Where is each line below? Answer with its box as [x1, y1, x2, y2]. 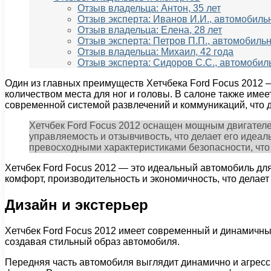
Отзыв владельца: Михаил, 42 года [77, 47, 233, 57]
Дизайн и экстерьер [5, 197, 148, 214]
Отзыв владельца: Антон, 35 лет [77, 3, 221, 14]
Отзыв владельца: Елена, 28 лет [77, 25, 222, 36]
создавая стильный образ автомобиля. [5, 237, 180, 247]
